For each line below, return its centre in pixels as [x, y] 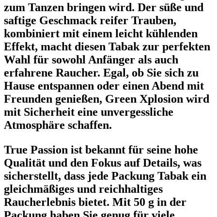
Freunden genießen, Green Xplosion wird [107, 99]
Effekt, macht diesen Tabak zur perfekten [107, 47]
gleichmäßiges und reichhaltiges [83, 189]
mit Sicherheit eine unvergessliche [89, 112]
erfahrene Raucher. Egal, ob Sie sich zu [101, 73]
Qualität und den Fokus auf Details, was [103, 163]
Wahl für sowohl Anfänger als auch [91, 60]
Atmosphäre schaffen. [58, 125]
